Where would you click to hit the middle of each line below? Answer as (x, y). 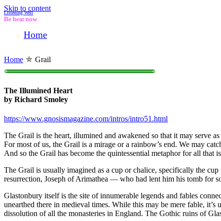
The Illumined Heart (38, 90)
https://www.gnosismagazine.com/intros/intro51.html (86, 118)
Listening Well (18, 13)
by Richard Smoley (36, 99)
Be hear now (20, 19)
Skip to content (27, 8)
